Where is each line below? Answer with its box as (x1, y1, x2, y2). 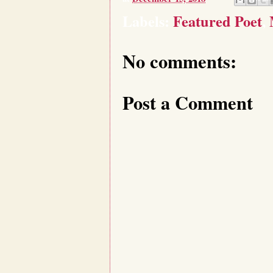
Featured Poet (173, 10, 262, 32)
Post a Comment (122, 88, 253, 116)
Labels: (122, 10, 173, 32)
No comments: (122, 47, 236, 74)
